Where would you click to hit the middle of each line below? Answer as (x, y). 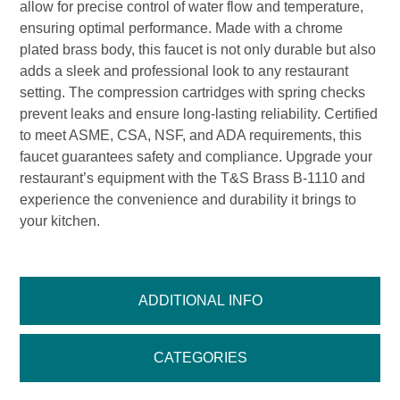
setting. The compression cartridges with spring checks (193, 93)
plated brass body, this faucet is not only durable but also (198, 50)
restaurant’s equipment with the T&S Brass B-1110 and (193, 179)
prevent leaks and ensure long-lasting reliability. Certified (199, 114)
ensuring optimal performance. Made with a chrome (182, 29)
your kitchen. (60, 221)
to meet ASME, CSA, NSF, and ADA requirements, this (191, 136)
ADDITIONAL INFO (200, 301)
